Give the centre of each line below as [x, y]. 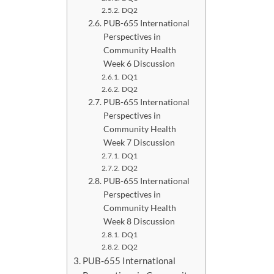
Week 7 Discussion [139, 143]
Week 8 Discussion [139, 221]
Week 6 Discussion [139, 64]
